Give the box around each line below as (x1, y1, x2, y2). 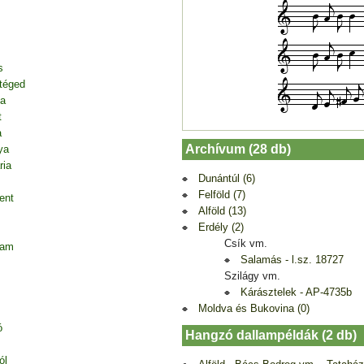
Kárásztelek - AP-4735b (240, 285, 352, 298)
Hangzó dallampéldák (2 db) (185, 327, 357, 342)
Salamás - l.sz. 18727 (240, 253, 344, 266)
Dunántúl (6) (198, 171, 255, 184)
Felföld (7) (198, 188, 245, 201)
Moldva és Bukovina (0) (198, 301, 310, 314)
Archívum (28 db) (185, 141, 291, 156)
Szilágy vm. (224, 269, 280, 282)
